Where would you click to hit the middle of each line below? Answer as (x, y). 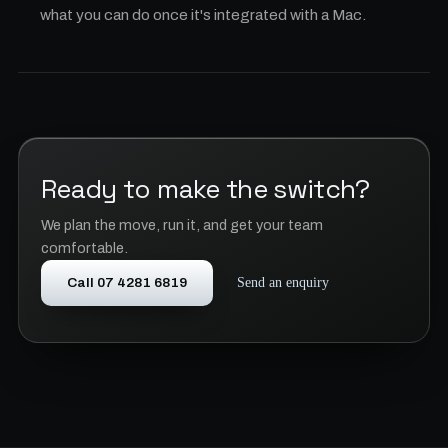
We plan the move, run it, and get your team (182, 225)
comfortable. (84, 248)
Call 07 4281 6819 (127, 282)
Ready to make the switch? (205, 189)
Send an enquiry (283, 282)
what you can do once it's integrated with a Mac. (203, 14)
